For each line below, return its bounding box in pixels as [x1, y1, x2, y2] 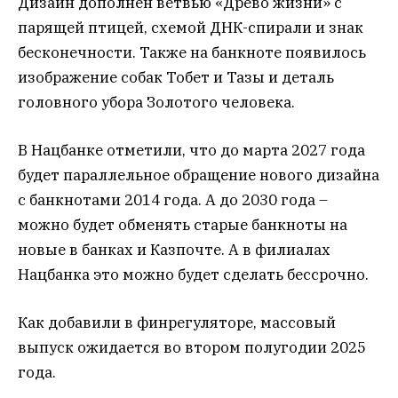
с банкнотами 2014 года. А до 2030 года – [18, 190, 328, 211]
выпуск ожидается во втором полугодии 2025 [18, 338, 366, 358]
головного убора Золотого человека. [18, 92, 295, 113]
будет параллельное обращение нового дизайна [18, 165, 379, 186]
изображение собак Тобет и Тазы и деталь [18, 68, 334, 88]
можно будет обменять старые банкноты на [18, 215, 347, 235]
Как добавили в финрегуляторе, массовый [18, 313, 336, 333]
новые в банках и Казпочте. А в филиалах [18, 240, 330, 260]
